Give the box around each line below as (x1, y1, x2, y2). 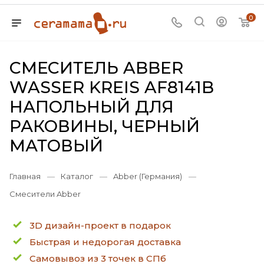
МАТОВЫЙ (9, 136, 103, 156)
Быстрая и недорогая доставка (29, 236, 181, 247)
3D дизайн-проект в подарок (29, 220, 171, 231)
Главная (9, 171, 41, 181)
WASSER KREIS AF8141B (9, 77, 214, 97)
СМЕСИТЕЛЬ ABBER (9, 58, 183, 78)
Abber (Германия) (113, 171, 182, 181)
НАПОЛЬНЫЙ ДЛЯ (9, 97, 174, 117)
